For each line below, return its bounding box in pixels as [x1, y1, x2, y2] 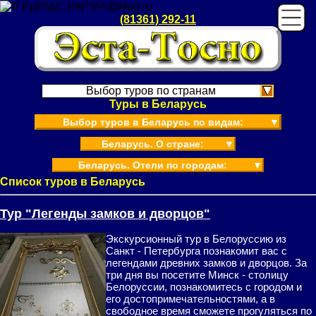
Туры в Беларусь [109, 98, 207, 110]
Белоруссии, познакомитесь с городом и [106, 281, 302, 293]
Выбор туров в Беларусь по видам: [62, 116, 243, 128]
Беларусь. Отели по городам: [78, 159, 227, 171]
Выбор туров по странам [86, 85, 216, 97]
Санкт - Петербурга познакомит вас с [106, 245, 287, 257]
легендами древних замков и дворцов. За [106, 257, 307, 269]
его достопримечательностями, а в [106, 293, 275, 305]
